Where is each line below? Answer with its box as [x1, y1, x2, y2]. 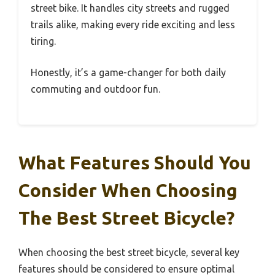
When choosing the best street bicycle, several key [18, 247, 239, 258]
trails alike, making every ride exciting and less [31, 19, 235, 31]
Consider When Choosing [18, 180, 238, 201]
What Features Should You [18, 152, 251, 174]
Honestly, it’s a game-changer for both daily [31, 67, 226, 79]
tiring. [31, 36, 56, 47]
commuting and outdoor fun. [31, 83, 160, 95]
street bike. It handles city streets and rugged [31, 2, 230, 14]
